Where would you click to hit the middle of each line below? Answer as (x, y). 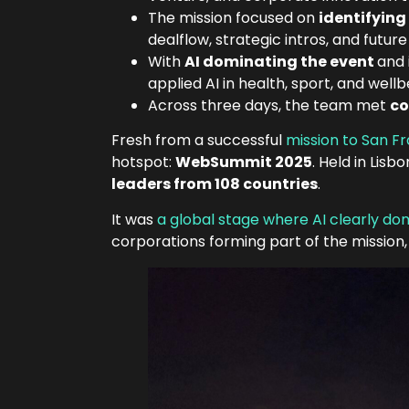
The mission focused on (233, 18)
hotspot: (143, 163)
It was (134, 219)
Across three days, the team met (269, 105)
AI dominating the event (281, 62)
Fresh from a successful (199, 141)
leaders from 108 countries (215, 184)
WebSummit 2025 (244, 163)
